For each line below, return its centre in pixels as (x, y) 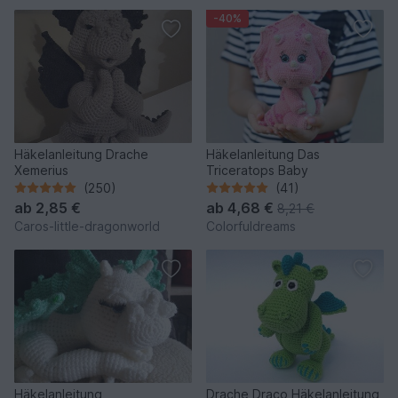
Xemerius (41, 170)
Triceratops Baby (257, 170)
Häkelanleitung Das (263, 154)
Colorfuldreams (251, 226)
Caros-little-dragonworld (87, 226)
